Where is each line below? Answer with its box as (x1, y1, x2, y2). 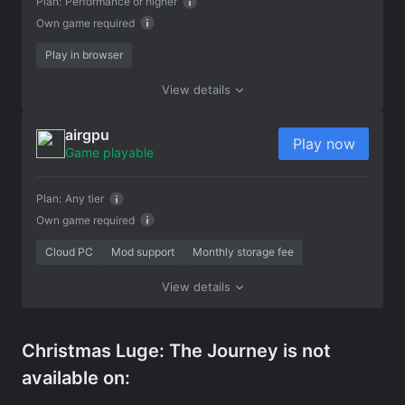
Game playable (65, 144, 154, 160)
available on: (22, 366, 130, 389)
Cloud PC (45, 244, 93, 259)
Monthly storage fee (193, 244, 294, 259)
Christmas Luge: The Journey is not (22, 339, 331, 362)
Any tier (65, 191, 104, 205)
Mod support (111, 244, 174, 259)
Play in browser (45, 47, 123, 61)
